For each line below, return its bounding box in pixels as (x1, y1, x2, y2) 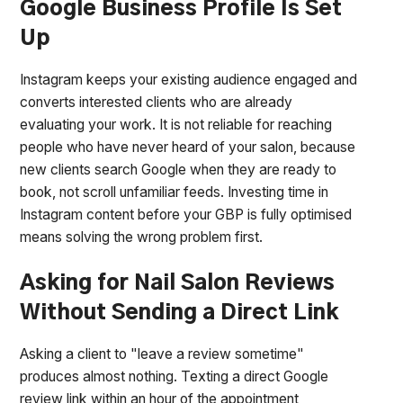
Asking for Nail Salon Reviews (20, 273, 336, 295)
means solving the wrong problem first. (20, 228, 264, 246)
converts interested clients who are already (20, 93, 293, 111)
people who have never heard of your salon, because (20, 138, 356, 156)
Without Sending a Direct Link (20, 302, 339, 325)
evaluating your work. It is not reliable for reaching (20, 115, 333, 133)
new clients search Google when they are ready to (20, 160, 337, 178)
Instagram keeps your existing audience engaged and (20, 70, 358, 88)
